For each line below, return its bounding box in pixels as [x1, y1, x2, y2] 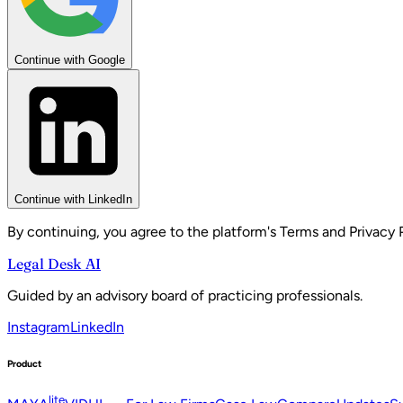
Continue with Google [14, 52, 125, 67]
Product [7, 357, 41, 370]
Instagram [7, 318, 70, 336]
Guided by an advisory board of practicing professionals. [7, 286, 363, 304]
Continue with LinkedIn [14, 192, 132, 206]
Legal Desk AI [7, 254, 101, 273]
